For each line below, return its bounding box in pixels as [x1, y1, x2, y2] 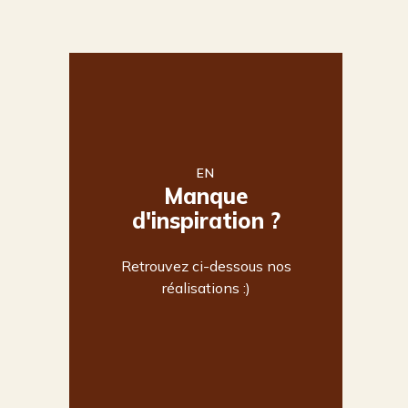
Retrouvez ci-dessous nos [120, 257, 291, 275]
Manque [164, 182, 248, 209]
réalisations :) [161, 279, 250, 297]
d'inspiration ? [131, 207, 280, 234]
